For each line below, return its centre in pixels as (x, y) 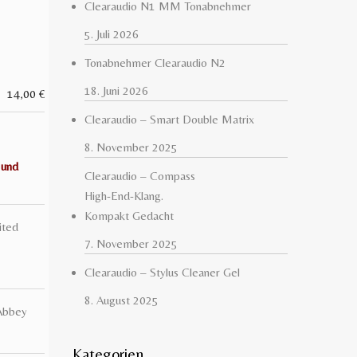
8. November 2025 (131, 147)
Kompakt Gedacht (129, 216)
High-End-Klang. (124, 196)
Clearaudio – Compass (140, 176)
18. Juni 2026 (116, 90)
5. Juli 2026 (112, 34)
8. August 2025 (122, 300)
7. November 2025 (131, 243)
